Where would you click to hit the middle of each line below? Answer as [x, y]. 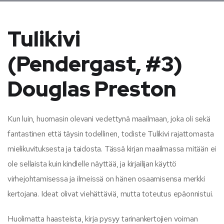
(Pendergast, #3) [95, 64]
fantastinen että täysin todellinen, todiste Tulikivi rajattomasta [111, 133]
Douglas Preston [92, 89]
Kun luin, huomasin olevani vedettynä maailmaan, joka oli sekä [109, 118]
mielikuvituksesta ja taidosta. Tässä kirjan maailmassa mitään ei [112, 148]
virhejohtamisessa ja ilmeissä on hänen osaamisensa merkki [106, 178]
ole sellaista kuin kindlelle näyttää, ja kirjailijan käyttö [92, 163]
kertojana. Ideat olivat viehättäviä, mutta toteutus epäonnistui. [110, 193]
